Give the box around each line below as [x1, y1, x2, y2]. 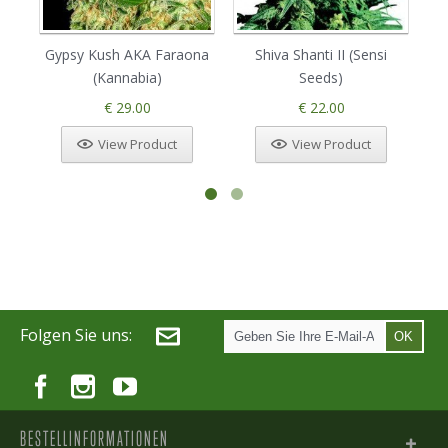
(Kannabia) [92, 68, 162, 88]
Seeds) [299, 68, 343, 88]
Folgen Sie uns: [20, 324, 133, 347]
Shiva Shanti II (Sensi [255, 45, 387, 65]
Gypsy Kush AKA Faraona [45, 45, 209, 65]
